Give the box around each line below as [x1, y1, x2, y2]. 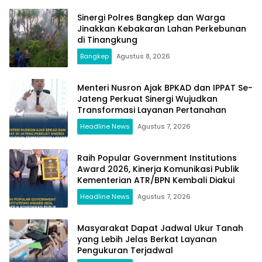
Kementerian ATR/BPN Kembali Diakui [77, 174, 235, 186]
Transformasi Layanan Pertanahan [77, 104, 226, 116]
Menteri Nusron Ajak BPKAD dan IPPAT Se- [77, 81, 253, 94]
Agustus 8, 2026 [116, 51, 170, 61]
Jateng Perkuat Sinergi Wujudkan [77, 92, 218, 105]
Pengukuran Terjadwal [77, 244, 173, 256]
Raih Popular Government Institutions [77, 151, 237, 164]
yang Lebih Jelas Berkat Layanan [77, 233, 217, 245]
